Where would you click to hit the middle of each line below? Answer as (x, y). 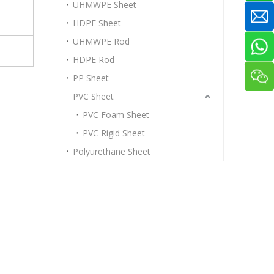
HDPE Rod (94, 60)
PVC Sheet (93, 96)
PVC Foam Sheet (116, 115)
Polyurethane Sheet (112, 151)
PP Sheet (91, 78)
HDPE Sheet (97, 23)
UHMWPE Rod (101, 41)
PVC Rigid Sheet (114, 133)
